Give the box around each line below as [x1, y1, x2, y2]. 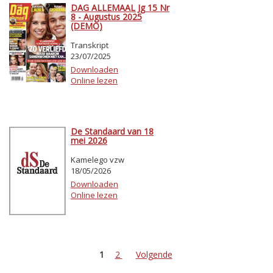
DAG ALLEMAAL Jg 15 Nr [71, 2, 169, 14]
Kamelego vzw [71, 154, 124, 166]
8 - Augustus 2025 [71, 11, 142, 23]
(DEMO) [71, 20, 102, 32]
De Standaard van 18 [71, 126, 154, 138]
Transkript [71, 40, 108, 51]
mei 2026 [71, 135, 107, 147]
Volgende [135, 249, 172, 261]
